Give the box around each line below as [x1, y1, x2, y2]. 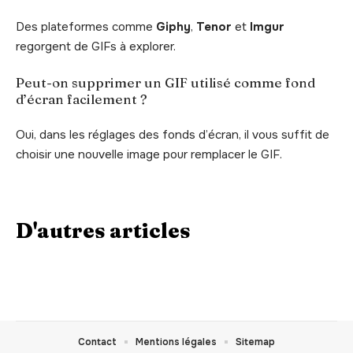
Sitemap [236, 335, 275, 348]
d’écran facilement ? [16, 91, 147, 108]
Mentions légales [136, 335, 217, 348]
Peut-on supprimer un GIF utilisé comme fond [16, 74, 315, 91]
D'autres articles [16, 217, 191, 243]
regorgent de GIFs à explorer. [16, 38, 176, 54]
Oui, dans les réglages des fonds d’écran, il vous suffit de [16, 126, 329, 143]
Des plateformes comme [16, 18, 156, 35]
